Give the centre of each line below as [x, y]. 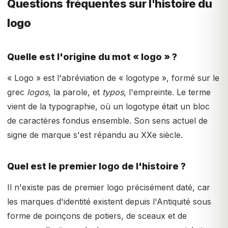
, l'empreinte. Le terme [167, 92]
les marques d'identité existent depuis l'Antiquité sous [109, 202]
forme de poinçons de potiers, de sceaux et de [97, 216]
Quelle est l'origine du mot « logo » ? [92, 57]
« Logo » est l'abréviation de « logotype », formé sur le [113, 78]
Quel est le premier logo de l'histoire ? [96, 166]
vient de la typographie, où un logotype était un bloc [108, 106]
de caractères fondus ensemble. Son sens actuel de [107, 121]
